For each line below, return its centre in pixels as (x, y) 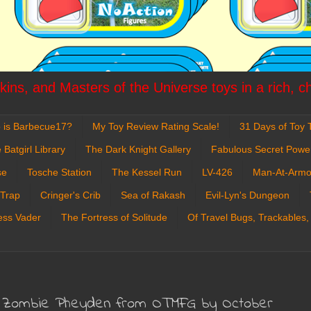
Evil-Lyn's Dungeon (247, 195)
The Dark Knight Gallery (138, 149)
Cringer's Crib (70, 195)
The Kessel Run (147, 172)
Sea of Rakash (153, 195)
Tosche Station (59, 172)
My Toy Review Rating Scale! (156, 127)
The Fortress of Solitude (114, 218)
